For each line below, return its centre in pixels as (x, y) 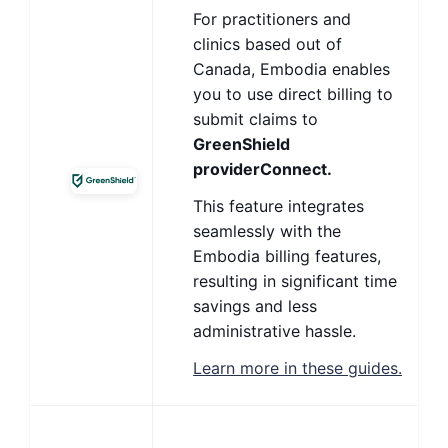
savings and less (255, 306)
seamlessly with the (267, 231)
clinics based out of (267, 44)
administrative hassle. (277, 331)
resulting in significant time (295, 281)
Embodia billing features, (287, 256)
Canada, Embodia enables (291, 69)
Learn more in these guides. (297, 368)
